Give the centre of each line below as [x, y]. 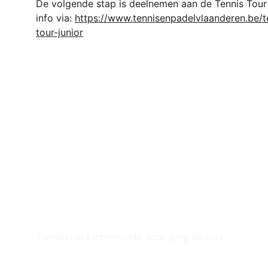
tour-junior [60, 32]
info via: [55, 18]
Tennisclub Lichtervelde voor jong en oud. [131, 237]
